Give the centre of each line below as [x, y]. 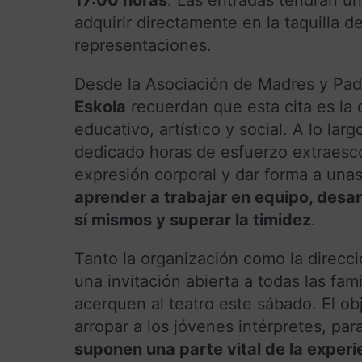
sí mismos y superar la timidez [193, 219]
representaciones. [143, 45]
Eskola [100, 106]
